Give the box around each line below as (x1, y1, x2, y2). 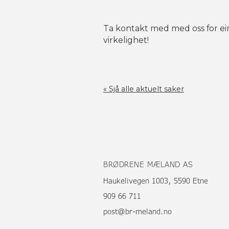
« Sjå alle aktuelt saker (103, 84, 184, 94)
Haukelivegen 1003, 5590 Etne (103, 176, 208, 186)
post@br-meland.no (103, 207, 172, 217)
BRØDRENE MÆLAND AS (103, 159, 193, 170)
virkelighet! (103, 35, 149, 45)
